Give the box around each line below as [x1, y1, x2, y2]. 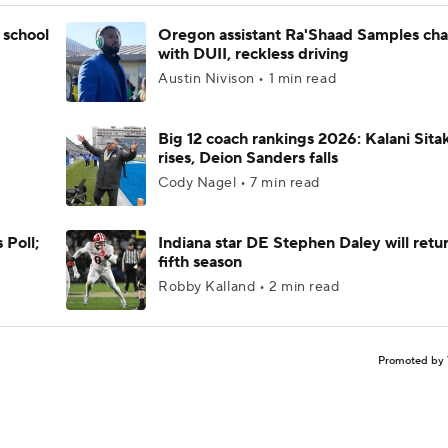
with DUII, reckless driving [158, 44, 349, 64]
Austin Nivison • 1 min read [158, 70, 337, 88]
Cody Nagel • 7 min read [158, 174, 320, 192]
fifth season [158, 252, 242, 272]
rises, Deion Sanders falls [158, 148, 338, 168]
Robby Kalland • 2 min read [158, 278, 340, 296]
